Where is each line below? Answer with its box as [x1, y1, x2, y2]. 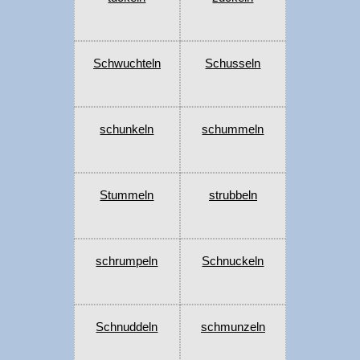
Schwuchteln [92, 56, 161, 71]
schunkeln [100, 122, 154, 137]
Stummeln [100, 188, 154, 202]
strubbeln [208, 188, 257, 202]
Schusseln [205, 56, 261, 71]
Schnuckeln [202, 254, 264, 268]
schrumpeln [96, 254, 158, 268]
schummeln [202, 122, 264, 137]
